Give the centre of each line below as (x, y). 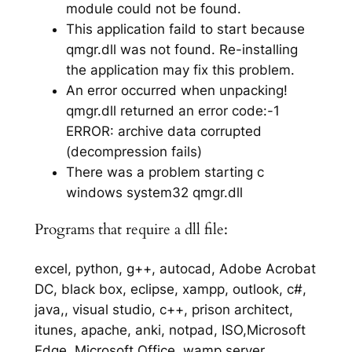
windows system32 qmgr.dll (154, 192)
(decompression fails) (134, 151)
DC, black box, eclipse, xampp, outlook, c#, (170, 290)
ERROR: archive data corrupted (163, 131)
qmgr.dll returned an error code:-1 (172, 110)
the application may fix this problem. (180, 70)
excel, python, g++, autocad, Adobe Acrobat (175, 269)
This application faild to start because (185, 29)
